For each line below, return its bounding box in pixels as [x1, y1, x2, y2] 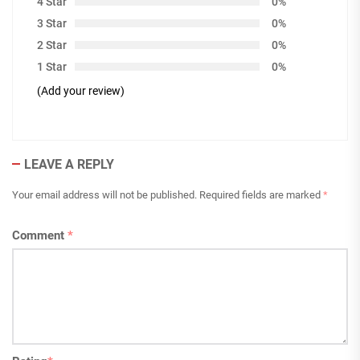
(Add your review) [37, 84, 125, 97]
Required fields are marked [199, 188, 323, 201]
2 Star [37, 38, 67, 51]
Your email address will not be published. [12, 188, 197, 201]
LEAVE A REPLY [24, 156, 114, 172]
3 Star [37, 16, 67, 30]
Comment [12, 227, 67, 243]
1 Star [37, 59, 67, 73]
